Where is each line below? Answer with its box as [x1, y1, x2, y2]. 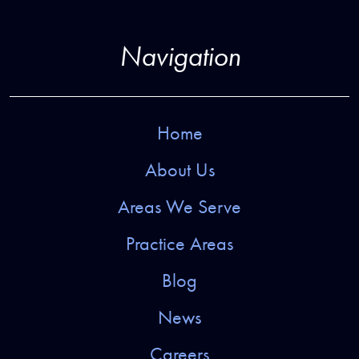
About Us [144, 159, 215, 182]
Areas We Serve [118, 196, 241, 219]
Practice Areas [126, 232, 233, 256]
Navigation [119, 40, 240, 74]
